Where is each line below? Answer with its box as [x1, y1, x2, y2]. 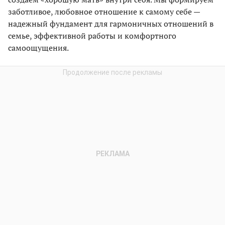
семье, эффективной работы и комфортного [8, 30, 176, 41]
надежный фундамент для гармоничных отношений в [8, 18, 213, 29]
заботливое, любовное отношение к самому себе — [8, 6, 200, 17]
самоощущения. [8, 42, 69, 53]
